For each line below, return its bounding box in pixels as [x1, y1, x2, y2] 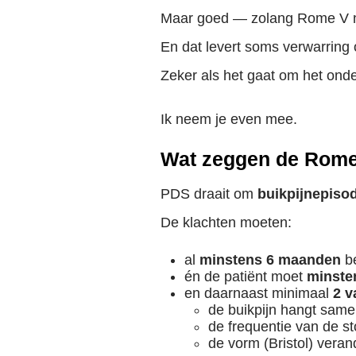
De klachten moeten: [161, 214, 292, 230]
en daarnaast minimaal [184, 285, 333, 302]
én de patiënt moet [184, 269, 307, 285]
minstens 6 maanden [199, 252, 341, 269]
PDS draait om [161, 185, 257, 202]
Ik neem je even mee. [161, 111, 297, 128]
